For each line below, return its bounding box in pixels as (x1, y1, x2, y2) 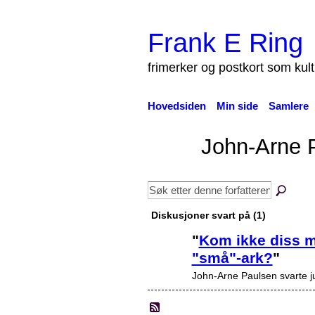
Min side (216, 100, 258, 112)
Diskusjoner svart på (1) (150, 209, 266, 221)
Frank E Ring (147, 27, 303, 58)
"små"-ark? (191, 249, 273, 266)
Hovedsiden (147, 100, 206, 112)
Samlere (268, 100, 309, 112)
